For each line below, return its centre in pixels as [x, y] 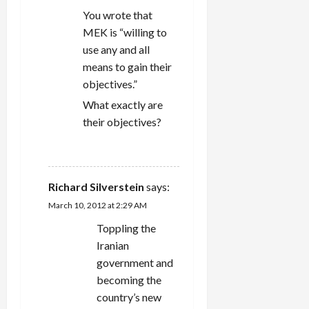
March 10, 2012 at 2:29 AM [98, 205]
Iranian [113, 245]
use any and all [116, 49]
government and [135, 262]
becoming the [129, 279]
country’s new [129, 297]
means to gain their [127, 66]
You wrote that [118, 14]
